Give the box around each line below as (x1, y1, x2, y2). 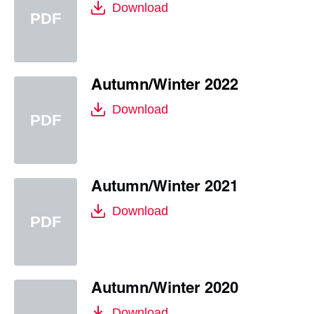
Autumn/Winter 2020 (91, 282, 238, 297)
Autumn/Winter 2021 (91, 180, 238, 196)
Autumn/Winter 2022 (91, 78, 238, 94)
